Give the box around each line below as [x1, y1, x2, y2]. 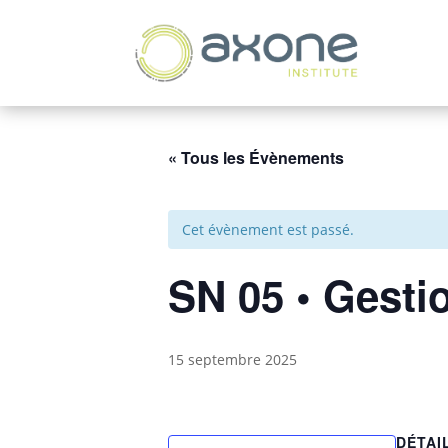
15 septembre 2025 [168, 350, 297, 369]
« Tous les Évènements [168, 146, 344, 169]
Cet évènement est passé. [182, 220, 354, 239]
